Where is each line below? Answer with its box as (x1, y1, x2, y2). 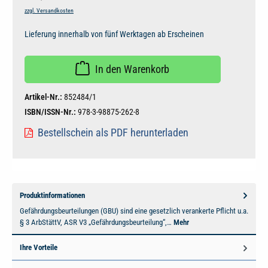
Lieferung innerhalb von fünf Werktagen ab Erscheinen (25, 29, 204, 39)
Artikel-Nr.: (25, 92, 64, 102)
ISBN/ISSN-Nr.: (25, 107, 78, 117)
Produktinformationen (20, 191, 85, 200)
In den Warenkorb (95, 63, 170, 76)
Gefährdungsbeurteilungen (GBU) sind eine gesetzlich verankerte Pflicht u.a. (20, 206, 248, 216)
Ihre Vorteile (20, 243, 57, 252)
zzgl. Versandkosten (25, 7, 74, 14)
